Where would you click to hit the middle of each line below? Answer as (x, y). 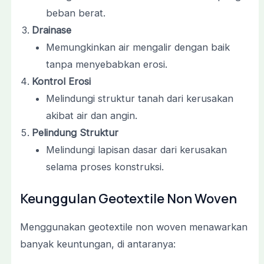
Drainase (51, 30)
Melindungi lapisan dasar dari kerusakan (137, 150)
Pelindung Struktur (75, 133)
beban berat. (76, 13)
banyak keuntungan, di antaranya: (98, 244)
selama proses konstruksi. (105, 167)
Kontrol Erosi (61, 82)
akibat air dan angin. (92, 116)
